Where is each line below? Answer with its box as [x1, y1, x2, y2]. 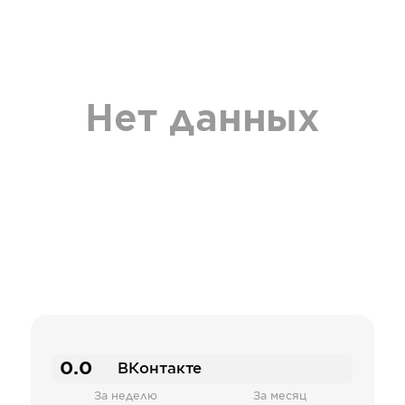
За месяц [252, 391, 306, 401]
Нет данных [84, 102, 320, 138]
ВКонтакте [118, 362, 202, 376]
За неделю [94, 391, 157, 401]
